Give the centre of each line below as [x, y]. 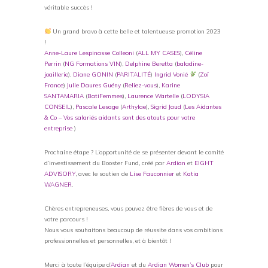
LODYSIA [196, 96]
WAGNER [58, 184]
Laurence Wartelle [153, 96]
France [54, 85]
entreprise [59, 128]
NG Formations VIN [92, 63]
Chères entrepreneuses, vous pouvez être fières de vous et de [128, 208]
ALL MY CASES [159, 53]
